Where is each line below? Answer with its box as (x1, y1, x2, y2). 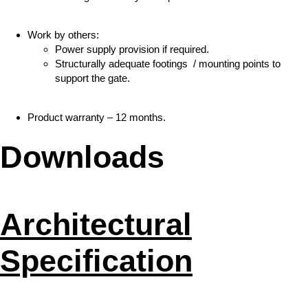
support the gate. (55, 72, 130, 85)
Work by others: (27, 29, 99, 41)
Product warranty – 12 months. (27, 111, 166, 123)
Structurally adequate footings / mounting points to (55, 58, 280, 70)
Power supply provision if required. (55, 43, 209, 56)
